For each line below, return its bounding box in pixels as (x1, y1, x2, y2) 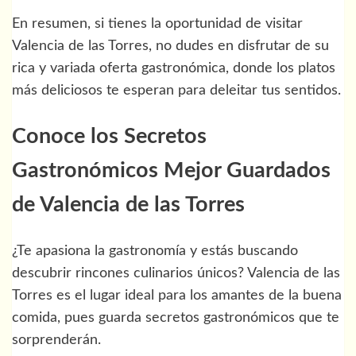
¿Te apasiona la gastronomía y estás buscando (12, 243, 298, 258)
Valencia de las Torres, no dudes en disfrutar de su (12, 38, 329, 53)
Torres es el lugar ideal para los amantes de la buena (12, 288, 342, 303)
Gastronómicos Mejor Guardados (12, 160, 331, 182)
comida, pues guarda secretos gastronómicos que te (12, 310, 339, 325)
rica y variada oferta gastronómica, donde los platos (12, 60, 335, 75)
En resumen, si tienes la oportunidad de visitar (12, 16, 303, 31)
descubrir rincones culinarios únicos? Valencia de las (12, 265, 340, 281)
